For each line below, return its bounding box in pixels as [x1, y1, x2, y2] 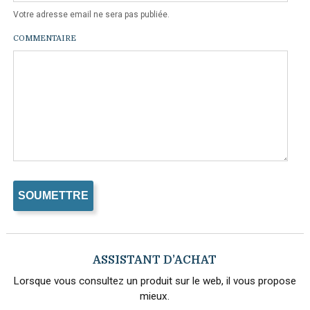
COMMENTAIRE [12, 34, 76, 43]
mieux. [140, 290, 170, 302]
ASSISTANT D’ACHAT [93, 254, 217, 266]
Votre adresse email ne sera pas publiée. [12, 10, 170, 19]
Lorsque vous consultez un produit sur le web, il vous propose [13, 275, 297, 287]
